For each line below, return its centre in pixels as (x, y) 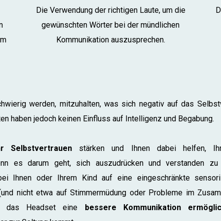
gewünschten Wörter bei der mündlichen (110, 25)
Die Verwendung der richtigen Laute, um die (110, 10)
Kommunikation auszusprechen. (110, 39)
